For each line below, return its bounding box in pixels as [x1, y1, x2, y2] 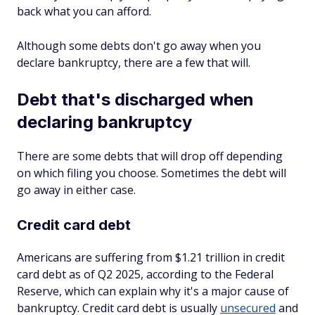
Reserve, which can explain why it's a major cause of [17, 283, 289, 299]
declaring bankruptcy [17, 112, 192, 132]
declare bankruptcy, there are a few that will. [17, 55, 250, 70]
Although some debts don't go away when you [17, 38, 261, 53]
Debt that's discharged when [17, 89, 254, 110]
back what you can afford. [17, 4, 151, 19]
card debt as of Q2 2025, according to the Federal [17, 266, 274, 282]
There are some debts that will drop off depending [17, 148, 283, 164]
